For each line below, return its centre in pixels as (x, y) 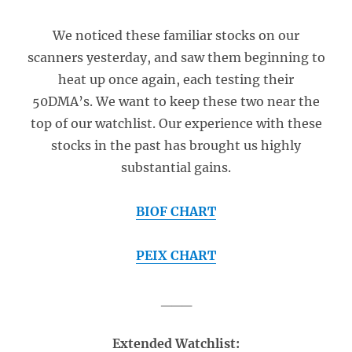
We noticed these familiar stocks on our (176, 35)
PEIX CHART (176, 255)
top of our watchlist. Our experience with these (176, 123)
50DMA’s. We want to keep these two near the (176, 101)
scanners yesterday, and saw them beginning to (176, 57)
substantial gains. (176, 167)
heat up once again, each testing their (176, 79)
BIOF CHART (176, 211)
